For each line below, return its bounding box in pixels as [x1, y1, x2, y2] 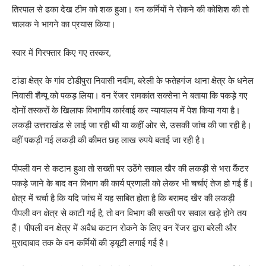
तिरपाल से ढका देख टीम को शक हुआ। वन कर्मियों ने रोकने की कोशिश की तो [12, 4, 249, 15]
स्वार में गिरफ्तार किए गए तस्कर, [12, 46, 111, 58]
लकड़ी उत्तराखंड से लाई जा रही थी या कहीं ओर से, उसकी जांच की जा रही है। [12, 119, 252, 131]
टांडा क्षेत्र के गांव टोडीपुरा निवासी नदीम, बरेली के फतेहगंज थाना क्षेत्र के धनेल [12, 75, 254, 87]
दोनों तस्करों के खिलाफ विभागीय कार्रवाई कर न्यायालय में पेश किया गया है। [12, 104, 240, 116]
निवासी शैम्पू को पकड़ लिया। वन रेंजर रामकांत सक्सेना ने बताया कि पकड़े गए [12, 90, 248, 102]
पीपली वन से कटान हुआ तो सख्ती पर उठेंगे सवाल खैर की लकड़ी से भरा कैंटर [12, 162, 249, 174]
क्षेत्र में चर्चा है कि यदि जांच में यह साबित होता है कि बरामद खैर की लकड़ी [12, 192, 235, 204]
